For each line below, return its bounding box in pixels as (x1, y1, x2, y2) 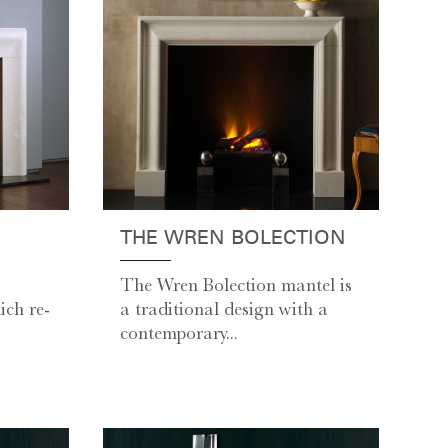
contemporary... (119, 322, 238, 345)
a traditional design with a (119, 298, 328, 321)
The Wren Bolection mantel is (119, 274, 352, 297)
